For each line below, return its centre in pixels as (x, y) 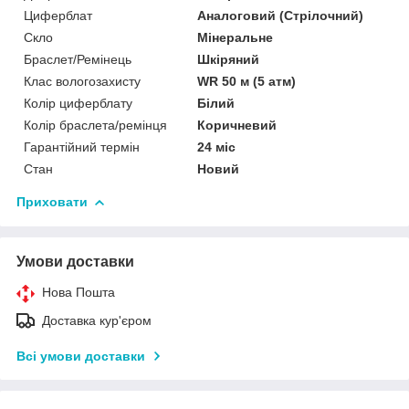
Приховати (52, 201)
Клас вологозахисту (82, 81)
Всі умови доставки (81, 356)
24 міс (217, 147)
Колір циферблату (78, 103)
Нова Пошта (79, 292)
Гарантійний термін (82, 147)
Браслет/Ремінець (78, 59)
